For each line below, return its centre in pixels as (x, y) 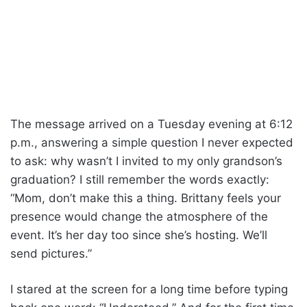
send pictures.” (51, 253)
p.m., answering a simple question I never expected (152, 142)
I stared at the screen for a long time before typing (149, 289)
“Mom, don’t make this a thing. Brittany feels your (146, 198)
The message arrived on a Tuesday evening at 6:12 (151, 124)
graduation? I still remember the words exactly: (140, 179)
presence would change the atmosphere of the (139, 216)
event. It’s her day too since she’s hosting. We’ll (139, 235)
